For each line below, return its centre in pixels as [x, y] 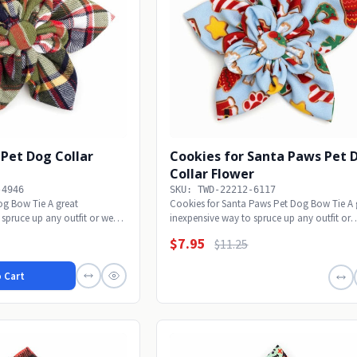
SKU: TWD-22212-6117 [223, 190]
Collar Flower [212, 174]
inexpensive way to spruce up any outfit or [261, 218]
